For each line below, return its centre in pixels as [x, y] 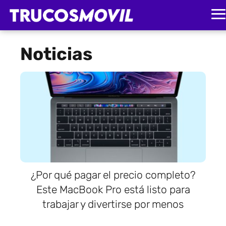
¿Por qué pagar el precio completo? [113, 175]
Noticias [56, 54]
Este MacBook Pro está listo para [113, 189]
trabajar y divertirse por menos [113, 204]
